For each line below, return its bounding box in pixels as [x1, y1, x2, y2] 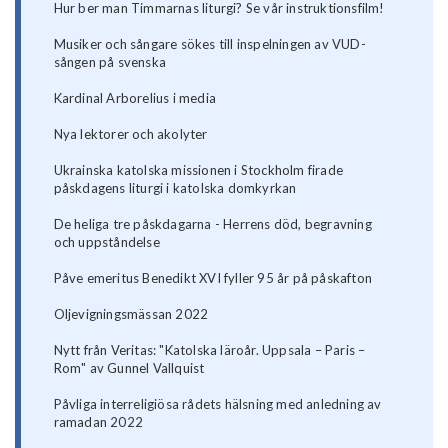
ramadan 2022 [53, 414, 144, 431]
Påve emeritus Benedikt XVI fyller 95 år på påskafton [53, 270, 373, 287]
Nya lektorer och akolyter [53, 126, 208, 143]
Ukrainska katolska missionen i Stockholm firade [53, 162, 344, 179]
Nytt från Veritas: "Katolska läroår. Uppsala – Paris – [53, 342, 366, 359]
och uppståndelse [53, 234, 160, 251]
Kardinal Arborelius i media [53, 90, 217, 107]
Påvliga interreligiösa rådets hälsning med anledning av [53, 396, 382, 413]
